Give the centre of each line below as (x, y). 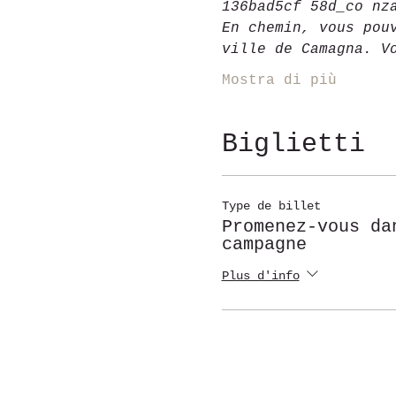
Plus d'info (260, 276)
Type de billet (271, 206)
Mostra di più (279, 80)
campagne (264, 244)
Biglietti (293, 144)
